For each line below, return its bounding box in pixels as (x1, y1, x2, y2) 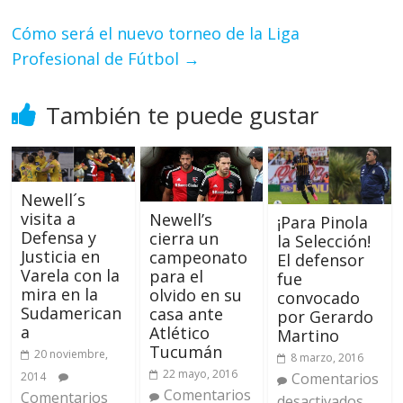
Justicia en (21, 246, 101, 268)
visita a (21, 208, 76, 230)
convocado (276, 287, 360, 309)
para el (148, 264, 203, 287)
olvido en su (148, 283, 242, 306)
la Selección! (276, 230, 371, 252)
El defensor (276, 249, 364, 271)
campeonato (148, 246, 247, 268)
